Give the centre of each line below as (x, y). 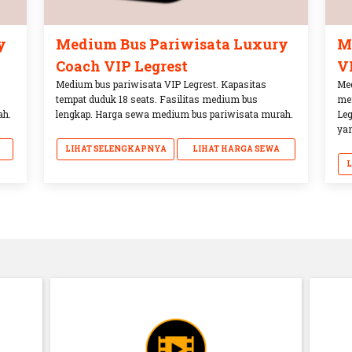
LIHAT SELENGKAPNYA (115, 148)
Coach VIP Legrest (121, 66)
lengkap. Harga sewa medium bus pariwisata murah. (174, 114)
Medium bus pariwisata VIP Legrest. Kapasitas (161, 84)
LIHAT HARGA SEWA (236, 148)
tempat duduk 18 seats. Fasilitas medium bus (156, 99)
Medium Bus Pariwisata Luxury (172, 44)
